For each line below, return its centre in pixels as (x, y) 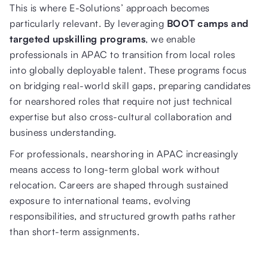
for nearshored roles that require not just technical (121, 101)
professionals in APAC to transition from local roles (122, 54)
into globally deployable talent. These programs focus (128, 70)
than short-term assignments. (74, 231)
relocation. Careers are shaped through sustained (119, 185)
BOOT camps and (208, 23)
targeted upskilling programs (77, 39)
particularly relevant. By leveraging (88, 23)
